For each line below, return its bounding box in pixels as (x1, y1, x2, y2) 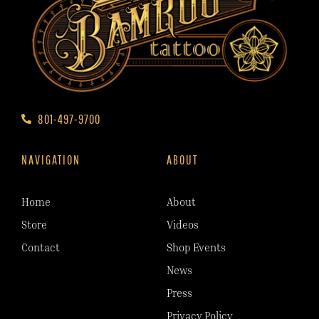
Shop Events (167, 241, 226, 254)
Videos (167, 218, 199, 231)
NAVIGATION (21, 152, 80, 167)
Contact (21, 241, 60, 254)
